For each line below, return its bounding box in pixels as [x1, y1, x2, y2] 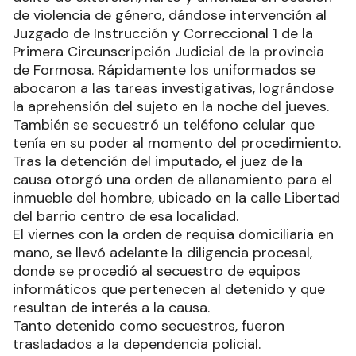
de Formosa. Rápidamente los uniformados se [13, 60, 315, 79]
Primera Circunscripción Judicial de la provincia [13, 41, 324, 61]
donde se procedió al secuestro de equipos [13, 261, 300, 281]
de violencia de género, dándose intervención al [13, 5, 327, 25]
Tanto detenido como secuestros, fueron [13, 315, 284, 335]
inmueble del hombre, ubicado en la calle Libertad [13, 188, 340, 207]
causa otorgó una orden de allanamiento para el [13, 169, 332, 189]
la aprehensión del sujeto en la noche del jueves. [13, 96, 329, 116]
